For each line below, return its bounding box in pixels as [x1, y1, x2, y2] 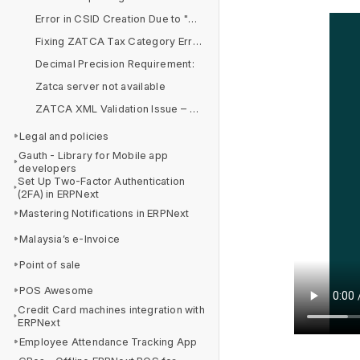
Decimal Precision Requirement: [35, 57, 194, 70]
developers [18, 162, 77, 174]
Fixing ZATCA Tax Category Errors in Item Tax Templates [192, 35, 202, 47]
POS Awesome [19, 284, 94, 297]
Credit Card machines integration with [18, 303, 205, 316]
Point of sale [19, 258, 81, 271]
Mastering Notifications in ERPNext [19, 207, 190, 219]
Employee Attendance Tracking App [19, 335, 198, 348]
